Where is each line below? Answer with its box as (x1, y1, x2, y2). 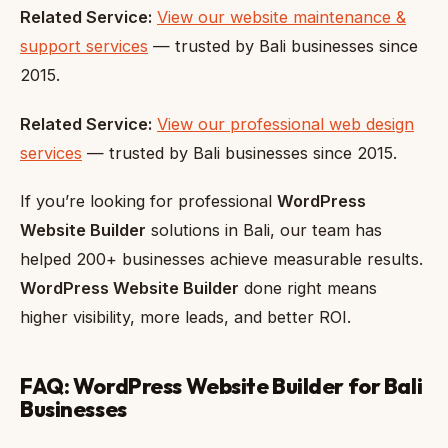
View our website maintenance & (157, 6, 406, 27)
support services (20, 35, 148, 56)
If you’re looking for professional (20, 191, 277, 212)
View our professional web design (157, 113, 414, 134)
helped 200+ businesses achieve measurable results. (20, 249, 423, 270)
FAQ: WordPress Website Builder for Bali (20, 372, 423, 401)
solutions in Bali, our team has (146, 220, 382, 241)
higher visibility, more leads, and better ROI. (20, 307, 351, 328)
